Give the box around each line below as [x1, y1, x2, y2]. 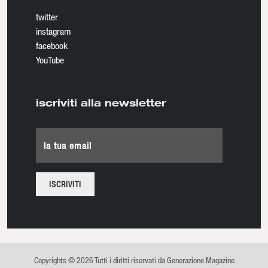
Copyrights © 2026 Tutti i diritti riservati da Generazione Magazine [33, 254, 234, 265]
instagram [36, 25, 71, 36]
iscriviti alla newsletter [36, 96, 166, 109]
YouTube [36, 54, 64, 65]
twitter [36, 11, 58, 22]
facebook [36, 39, 68, 51]
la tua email [44, 139, 92, 151]
